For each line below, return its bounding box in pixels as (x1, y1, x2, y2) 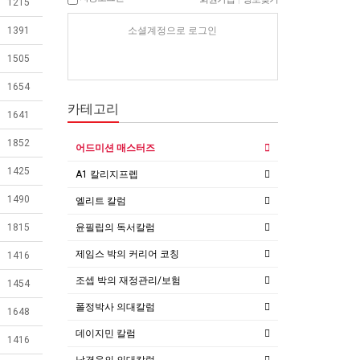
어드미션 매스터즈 (75, 141, 155, 153)
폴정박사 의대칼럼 (75, 301, 155, 313)
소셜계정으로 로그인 (128, 24, 218, 36)
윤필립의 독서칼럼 (75, 221, 155, 233)
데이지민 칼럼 (75, 327, 136, 339)
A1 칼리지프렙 (75, 168, 138, 180)
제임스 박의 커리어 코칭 (75, 247, 179, 260)
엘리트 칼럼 (75, 194, 126, 207)
